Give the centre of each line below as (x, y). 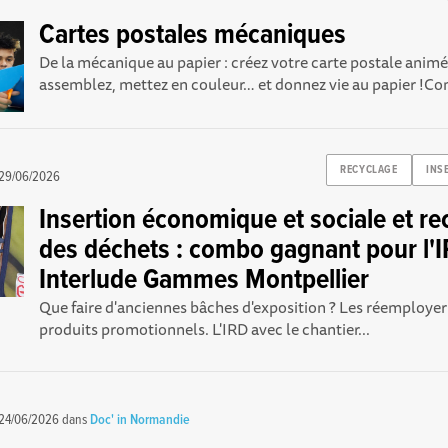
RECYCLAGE (369, 170)
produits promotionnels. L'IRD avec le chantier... (205, 328)
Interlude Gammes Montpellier (204, 280)
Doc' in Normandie (140, 419)
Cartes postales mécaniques (193, 35)
